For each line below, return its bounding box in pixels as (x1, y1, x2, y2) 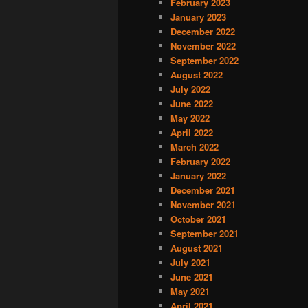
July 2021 (170, 256, 210, 269)
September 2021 (170, 227, 239, 241)
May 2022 (170, 111, 210, 125)
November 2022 (170, 39, 236, 53)
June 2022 (170, 97, 213, 111)
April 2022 (170, 126, 213, 140)
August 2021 (170, 241, 223, 255)
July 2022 (170, 82, 210, 96)
